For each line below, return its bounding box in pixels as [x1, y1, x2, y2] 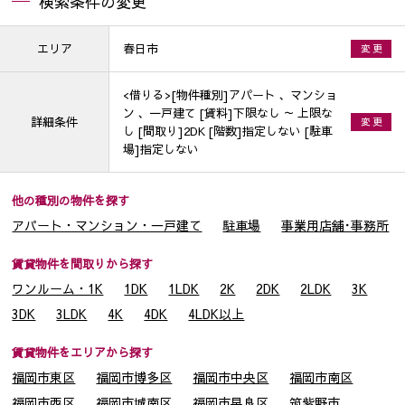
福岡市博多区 [96, 368, 173, 387]
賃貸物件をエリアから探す [12, 344, 154, 362]
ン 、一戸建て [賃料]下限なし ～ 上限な [123, 104, 333, 122]
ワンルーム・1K [12, 279, 104, 298]
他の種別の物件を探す [12, 192, 130, 210]
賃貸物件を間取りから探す [12, 255, 154, 273]
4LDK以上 [188, 305, 245, 324]
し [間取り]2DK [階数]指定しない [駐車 [123, 122, 333, 140]
